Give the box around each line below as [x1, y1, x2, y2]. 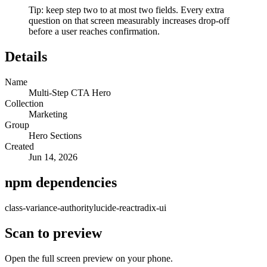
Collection [5, 98, 44, 109]
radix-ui [137, 203, 166, 213]
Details [5, 49, 47, 65]
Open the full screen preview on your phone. [5, 253, 173, 263]
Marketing [29, 109, 67, 120]
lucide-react [94, 203, 137, 213]
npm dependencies [5, 175, 117, 191]
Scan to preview [5, 225, 102, 241]
